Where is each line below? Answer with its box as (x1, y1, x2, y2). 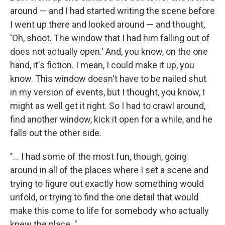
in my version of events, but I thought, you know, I (10, 87, 205, 97)
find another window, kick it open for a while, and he (10, 114, 212, 125)
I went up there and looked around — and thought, (10, 19, 205, 30)
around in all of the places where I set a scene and (10, 165, 208, 175)
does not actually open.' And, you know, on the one (10, 46, 208, 57)
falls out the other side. (10, 128, 101, 138)
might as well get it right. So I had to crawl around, (10, 100, 205, 111)
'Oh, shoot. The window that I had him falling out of (10, 33, 210, 43)
